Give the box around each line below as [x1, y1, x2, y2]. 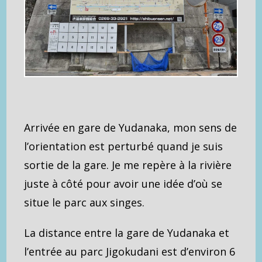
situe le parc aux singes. [24, 195, 145, 209]
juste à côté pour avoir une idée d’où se [24, 176, 223, 191]
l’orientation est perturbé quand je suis [24, 139, 223, 153]
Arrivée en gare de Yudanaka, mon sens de [24, 120, 237, 135]
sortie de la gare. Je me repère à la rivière [24, 157, 232, 172]
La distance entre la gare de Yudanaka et [24, 225, 230, 240]
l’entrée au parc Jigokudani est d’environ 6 [24, 244, 236, 258]
